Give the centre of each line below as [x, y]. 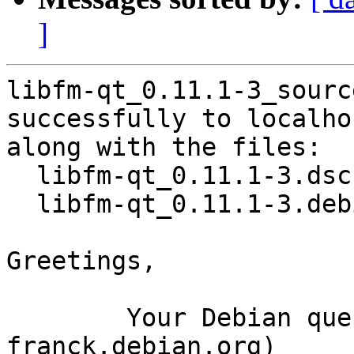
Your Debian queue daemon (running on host [66, 318]
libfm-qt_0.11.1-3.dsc [21, 176]
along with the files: [164, 147]
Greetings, [81, 261]
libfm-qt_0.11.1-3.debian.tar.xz [21, 204]
